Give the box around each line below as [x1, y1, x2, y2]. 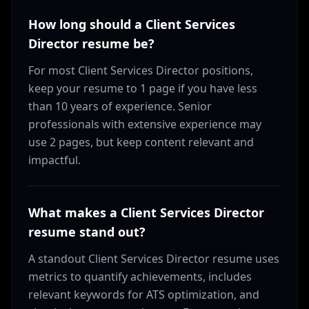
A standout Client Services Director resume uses [28, 251, 279, 266]
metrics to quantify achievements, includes [28, 269, 252, 284]
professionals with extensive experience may [28, 117, 261, 132]
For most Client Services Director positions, [28, 63, 253, 78]
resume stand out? [28, 223, 146, 240]
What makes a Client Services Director [28, 204, 264, 221]
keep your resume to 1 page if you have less [28, 81, 257, 96]
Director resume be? [28, 35, 154, 52]
